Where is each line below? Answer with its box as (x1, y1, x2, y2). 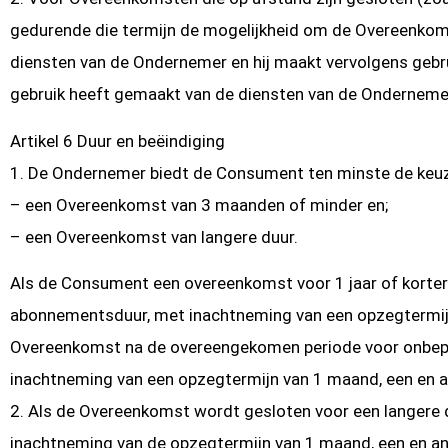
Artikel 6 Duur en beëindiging (10, 130, 225, 151)
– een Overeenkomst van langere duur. (10, 226, 298, 247)
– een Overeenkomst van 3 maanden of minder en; (10, 194, 388, 215)
